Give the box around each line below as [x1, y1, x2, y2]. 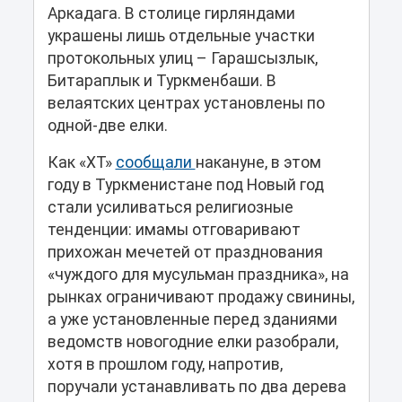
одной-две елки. [47, 117, 168, 135]
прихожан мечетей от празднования [47, 243, 323, 262]
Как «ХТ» [47, 153, 116, 172]
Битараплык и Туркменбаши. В [47, 72, 276, 91]
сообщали [115, 153, 196, 172]
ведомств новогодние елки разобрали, [47, 333, 338, 352]
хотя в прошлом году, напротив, [47, 355, 283, 374]
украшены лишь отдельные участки [47, 27, 315, 46]
